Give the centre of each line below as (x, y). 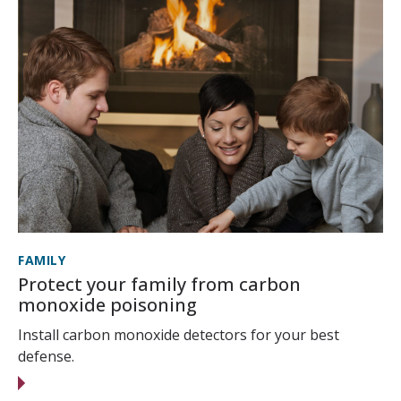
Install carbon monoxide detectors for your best (179, 335)
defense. (46, 357)
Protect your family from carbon (159, 285)
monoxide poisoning (107, 305)
